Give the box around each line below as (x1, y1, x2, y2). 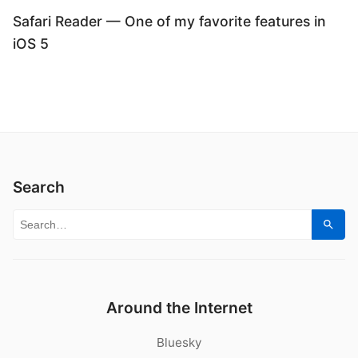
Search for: (12, 212, 95, 231)
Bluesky (157, 335, 201, 350)
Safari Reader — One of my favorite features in (13, 12, 326, 30)
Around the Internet (105, 298, 253, 317)
